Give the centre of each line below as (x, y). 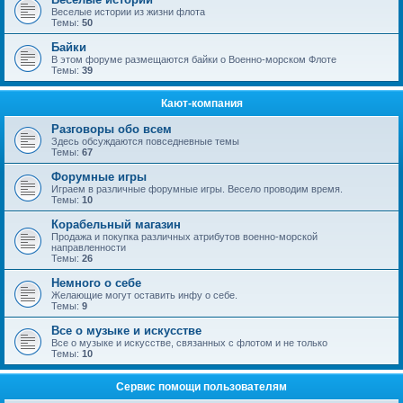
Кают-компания (201, 103)
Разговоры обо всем (112, 129)
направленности (89, 247)
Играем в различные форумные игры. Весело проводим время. (197, 189)
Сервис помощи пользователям (201, 387)
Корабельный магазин (116, 224)
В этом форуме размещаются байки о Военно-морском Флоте (194, 59)
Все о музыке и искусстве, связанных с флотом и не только (189, 343)
